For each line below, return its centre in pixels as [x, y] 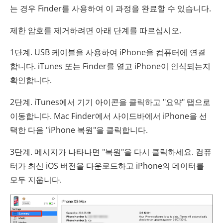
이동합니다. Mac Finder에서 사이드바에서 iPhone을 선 [109, 116]
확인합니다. [31, 80]
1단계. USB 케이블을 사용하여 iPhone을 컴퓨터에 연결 [108, 52]
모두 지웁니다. [36, 179]
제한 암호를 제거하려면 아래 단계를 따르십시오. [96, 30]
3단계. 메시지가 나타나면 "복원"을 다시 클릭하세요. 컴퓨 [111, 152]
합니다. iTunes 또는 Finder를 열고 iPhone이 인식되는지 [110, 66]
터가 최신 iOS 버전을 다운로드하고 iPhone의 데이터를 [107, 166]
